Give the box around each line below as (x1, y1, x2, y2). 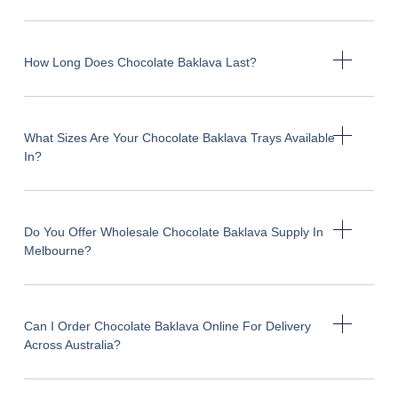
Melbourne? (23, 243, 92, 258)
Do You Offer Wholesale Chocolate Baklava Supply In (23, 224, 323, 239)
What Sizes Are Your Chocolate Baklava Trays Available (23, 130, 335, 145)
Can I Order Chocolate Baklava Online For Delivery (23, 318, 311, 333)
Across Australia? (23, 337, 121, 352)
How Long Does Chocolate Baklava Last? (23, 54, 257, 69)
